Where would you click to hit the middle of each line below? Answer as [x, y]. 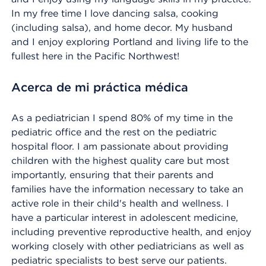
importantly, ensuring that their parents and [113, 175]
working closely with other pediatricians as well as [128, 246]
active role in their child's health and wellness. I [120, 203]
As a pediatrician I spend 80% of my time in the [122, 118]
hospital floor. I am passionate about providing [120, 146]
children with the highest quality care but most [120, 161]
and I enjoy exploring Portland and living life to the [130, 42]
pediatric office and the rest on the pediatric [114, 132]
